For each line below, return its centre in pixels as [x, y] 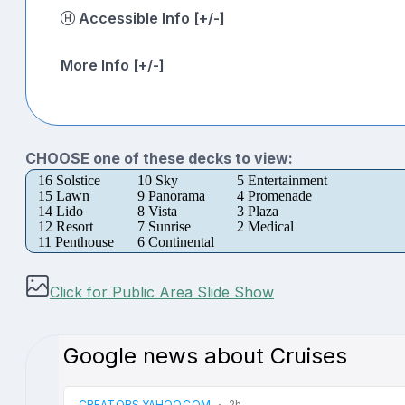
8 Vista [157, 211]
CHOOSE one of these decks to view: [159, 158]
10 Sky [158, 180]
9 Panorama [171, 195]
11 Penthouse [76, 241]
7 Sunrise [164, 226]
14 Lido [61, 211]
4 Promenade [274, 195]
